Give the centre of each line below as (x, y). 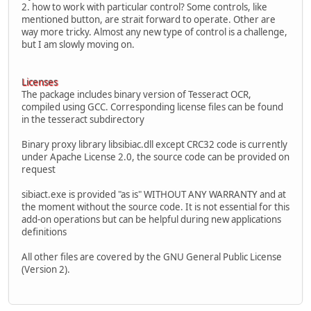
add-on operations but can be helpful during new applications (151, 219)
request (39, 169)
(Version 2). (46, 269)
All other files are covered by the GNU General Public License (152, 257)
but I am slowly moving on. (78, 44)
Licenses (40, 82)
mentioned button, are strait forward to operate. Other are (149, 19)
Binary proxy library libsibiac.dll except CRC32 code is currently (154, 144)
